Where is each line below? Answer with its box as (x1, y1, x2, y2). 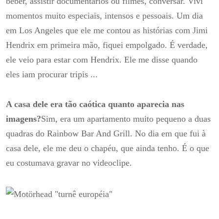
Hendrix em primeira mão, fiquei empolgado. (6, 40, 170, 50)
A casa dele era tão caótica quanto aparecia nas (6, 99, 184, 109)
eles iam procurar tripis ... (6, 69, 98, 79)
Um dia (176, 10, 203, 21)
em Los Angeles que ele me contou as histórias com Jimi (6, 25, 208, 35)
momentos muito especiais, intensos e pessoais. (6, 10, 176, 21)
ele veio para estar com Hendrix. (6, 54, 124, 65)
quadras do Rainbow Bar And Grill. (6, 129, 135, 139)
